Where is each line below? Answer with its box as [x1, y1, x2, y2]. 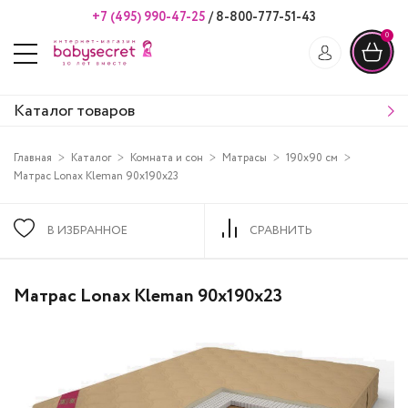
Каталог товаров [14, 102, 135, 119]
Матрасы [222, 153, 267, 164]
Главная [14, 153, 52, 164]
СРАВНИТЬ [250, 225, 312, 237]
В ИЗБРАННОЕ [47, 225, 127, 237]
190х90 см [286, 153, 338, 164]
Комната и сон [130, 153, 203, 164]
